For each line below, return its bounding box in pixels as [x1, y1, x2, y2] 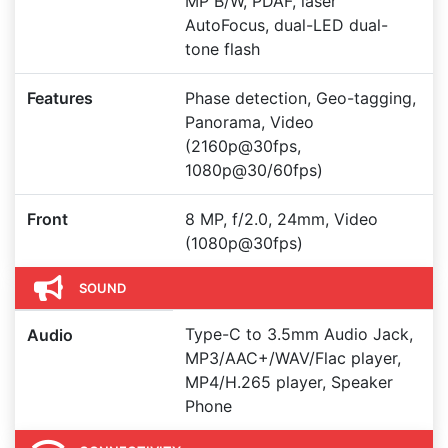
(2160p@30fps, [185, 136, 301, 156]
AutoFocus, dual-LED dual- [185, 15, 388, 35]
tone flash [185, 39, 260, 59]
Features [27, 88, 93, 108]
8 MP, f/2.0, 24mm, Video [185, 209, 378, 229]
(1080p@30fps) [185, 233, 303, 253]
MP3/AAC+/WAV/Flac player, [185, 348, 401, 368]
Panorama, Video [185, 112, 314, 132]
